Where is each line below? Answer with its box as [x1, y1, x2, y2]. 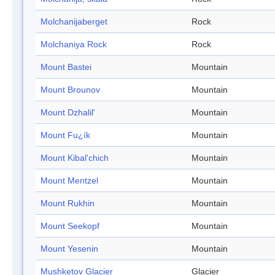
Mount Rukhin [41, 198, 95, 209]
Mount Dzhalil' [41, 107, 95, 118]
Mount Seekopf [41, 221, 99, 231]
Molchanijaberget [41, 17, 107, 27]
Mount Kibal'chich [41, 153, 109, 163]
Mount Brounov [41, 85, 100, 95]
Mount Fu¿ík [41, 130, 90, 141]
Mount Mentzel [41, 176, 98, 186]
